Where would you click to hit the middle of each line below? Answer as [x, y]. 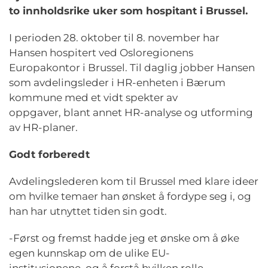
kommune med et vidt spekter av [93, 98]
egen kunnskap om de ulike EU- [89, 253]
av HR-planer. [45, 127]
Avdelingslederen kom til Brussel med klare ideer [134, 181]
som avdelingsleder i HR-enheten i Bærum [117, 83]
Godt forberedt [49, 154]
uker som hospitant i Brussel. [170, 11]
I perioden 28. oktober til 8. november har [114, 38]
